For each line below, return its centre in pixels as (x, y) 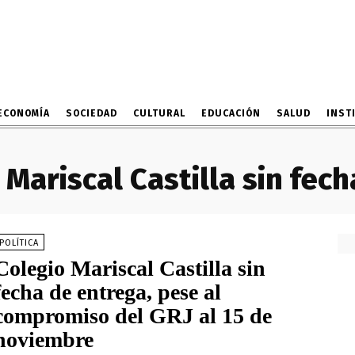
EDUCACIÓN (231, 113)
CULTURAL (159, 113)
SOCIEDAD (91, 113)
